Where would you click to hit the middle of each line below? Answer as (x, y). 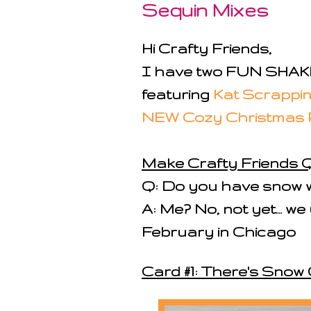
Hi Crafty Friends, (207, 48)
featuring (177, 94)
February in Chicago (219, 232)
